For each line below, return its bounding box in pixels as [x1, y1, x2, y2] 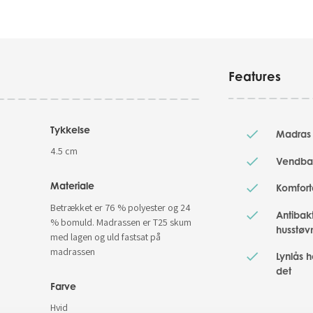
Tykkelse [50, 123, 90, 136]
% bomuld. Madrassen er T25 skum [50, 215, 191, 228]
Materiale [50, 180, 94, 192]
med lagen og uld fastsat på [50, 230, 161, 243]
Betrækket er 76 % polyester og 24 [50, 201, 191, 214]
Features [228, 68, 282, 85]
